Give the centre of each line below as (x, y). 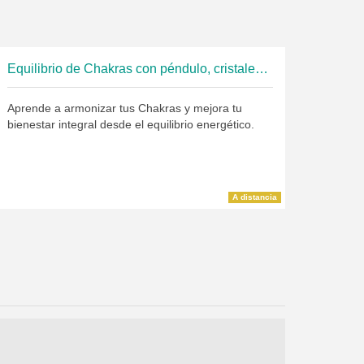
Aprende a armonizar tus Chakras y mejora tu (124, 108)
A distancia (255, 197)
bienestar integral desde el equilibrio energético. (130, 124)
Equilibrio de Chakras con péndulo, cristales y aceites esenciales (261, 69)
